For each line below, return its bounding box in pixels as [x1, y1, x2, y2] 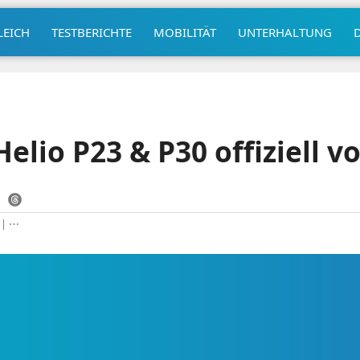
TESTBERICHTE [51, 23, 132, 40]
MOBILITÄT [153, 23, 216, 40]
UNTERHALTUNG [237, 23, 332, 40]
